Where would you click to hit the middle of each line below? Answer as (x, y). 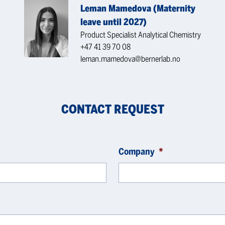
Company (137, 152)
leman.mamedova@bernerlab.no (130, 59)
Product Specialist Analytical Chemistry (141, 35)
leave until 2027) (114, 22)
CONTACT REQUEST (113, 109)
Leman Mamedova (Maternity (138, 9)
